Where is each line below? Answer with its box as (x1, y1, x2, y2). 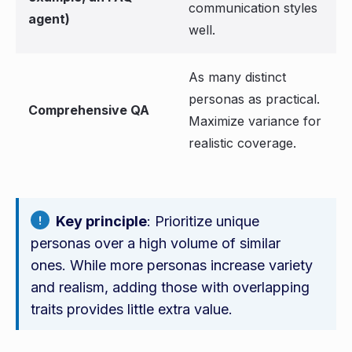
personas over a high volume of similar (31, 235, 280, 251)
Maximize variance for (189, 113, 321, 129)
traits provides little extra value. (31, 301, 233, 317)
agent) (28, 11, 70, 27)
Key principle (56, 213, 147, 229)
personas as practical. (189, 91, 320, 107)
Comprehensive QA (28, 102, 149, 118)
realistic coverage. (189, 135, 296, 151)
